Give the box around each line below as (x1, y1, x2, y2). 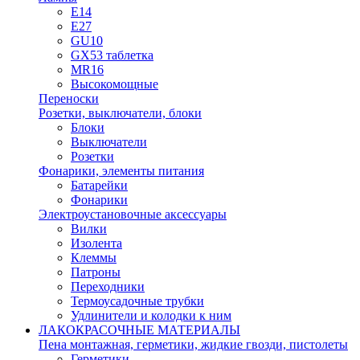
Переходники (71, 280, 145, 293)
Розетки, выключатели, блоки (39, 106, 202, 120)
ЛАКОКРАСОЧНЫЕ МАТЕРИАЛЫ (39, 323, 240, 337)
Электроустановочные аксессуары (39, 207, 227, 221)
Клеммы (71, 251, 117, 264)
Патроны (71, 265, 121, 279)
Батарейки (71, 178, 128, 192)
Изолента (71, 236, 122, 250)
